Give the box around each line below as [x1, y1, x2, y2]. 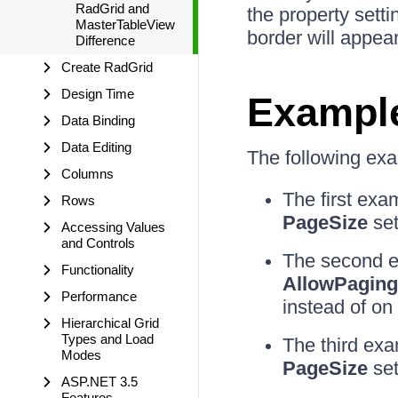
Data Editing [61, 139, 131, 155]
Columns [61, 166, 114, 181]
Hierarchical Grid [61, 315, 159, 330]
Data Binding [61, 113, 135, 128]
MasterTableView [76, 17, 175, 32]
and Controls [61, 235, 135, 251]
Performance [61, 289, 137, 304]
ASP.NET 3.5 [61, 374, 138, 389]
